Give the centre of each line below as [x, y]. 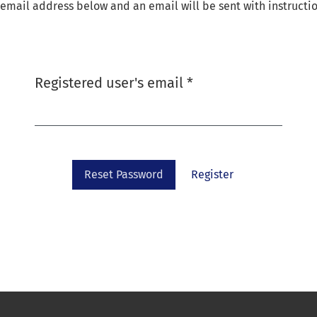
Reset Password [123, 174]
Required [222, 82]
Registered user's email [111, 83]
